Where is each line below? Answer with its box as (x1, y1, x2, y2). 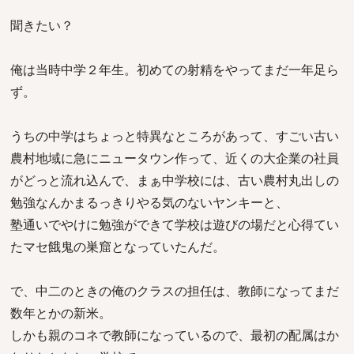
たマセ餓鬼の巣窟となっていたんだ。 (10, 238, 225, 255)
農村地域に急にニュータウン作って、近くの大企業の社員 (10, 149, 339, 167)
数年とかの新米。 (10, 304, 111, 322)
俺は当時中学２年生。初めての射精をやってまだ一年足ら (10, 61, 339, 78)
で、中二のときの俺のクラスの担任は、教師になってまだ (10, 282, 339, 299)
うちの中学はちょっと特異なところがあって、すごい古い (10, 127, 339, 145)
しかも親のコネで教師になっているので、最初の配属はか (10, 326, 339, 344)
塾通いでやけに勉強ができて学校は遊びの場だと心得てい (10, 216, 339, 233)
